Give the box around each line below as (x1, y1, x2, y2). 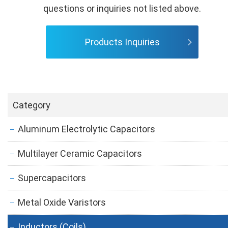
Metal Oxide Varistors (18, 197, 106, 208)
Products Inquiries (84, 37, 160, 47)
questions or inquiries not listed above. (43, 3, 201, 14)
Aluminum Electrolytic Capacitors (18, 124, 155, 134)
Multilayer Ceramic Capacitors (18, 148, 142, 159)
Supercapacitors (18, 173, 86, 183)
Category (13, 100, 50, 110)
